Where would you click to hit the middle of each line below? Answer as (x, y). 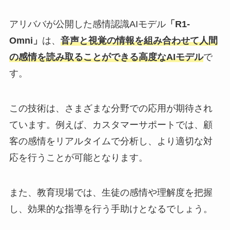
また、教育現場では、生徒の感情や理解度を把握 (111, 192)
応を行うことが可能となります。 (78, 158)
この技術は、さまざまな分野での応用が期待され (111, 109)
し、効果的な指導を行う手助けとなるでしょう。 (111, 209)
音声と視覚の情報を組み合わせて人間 (139, 41)
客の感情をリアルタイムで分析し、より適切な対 (111, 141)
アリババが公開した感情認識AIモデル (87, 24)
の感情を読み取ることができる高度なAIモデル (106, 57)
